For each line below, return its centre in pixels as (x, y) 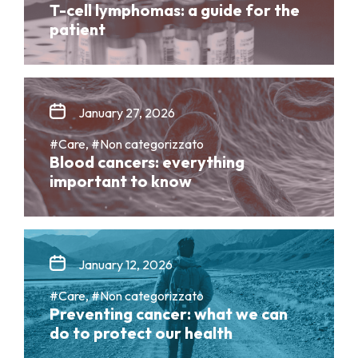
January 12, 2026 (125, 264)
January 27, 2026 (127, 112)
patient (78, 29)
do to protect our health (141, 332)
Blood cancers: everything (147, 161)
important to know (121, 181)
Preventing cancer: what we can (169, 313)
